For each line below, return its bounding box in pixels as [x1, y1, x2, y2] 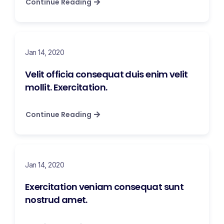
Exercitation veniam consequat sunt [25, 180, 183, 193]
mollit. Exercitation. [25, 81, 107, 94]
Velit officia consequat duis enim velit [25, 68, 188, 81]
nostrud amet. [25, 193, 87, 206]
